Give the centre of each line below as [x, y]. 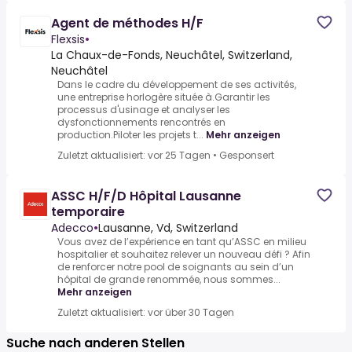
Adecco [72, 228]
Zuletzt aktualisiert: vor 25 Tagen [134, 155]
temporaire [88, 212]
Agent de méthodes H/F [127, 23]
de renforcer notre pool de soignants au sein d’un [176, 267]
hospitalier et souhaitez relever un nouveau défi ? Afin [184, 254]
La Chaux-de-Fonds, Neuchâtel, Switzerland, [172, 55]
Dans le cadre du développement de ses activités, [177, 84]
